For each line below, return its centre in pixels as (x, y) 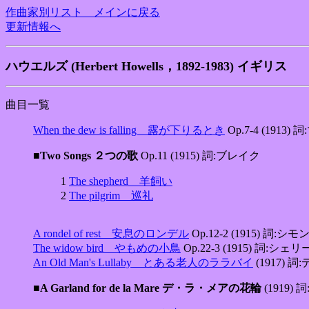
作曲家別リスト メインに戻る (83, 12)
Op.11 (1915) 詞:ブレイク (199, 156)
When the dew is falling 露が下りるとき (129, 130)
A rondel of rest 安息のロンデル (111, 233)
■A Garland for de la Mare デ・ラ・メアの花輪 (147, 288)
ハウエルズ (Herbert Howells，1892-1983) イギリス (146, 66)
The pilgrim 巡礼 (111, 196)
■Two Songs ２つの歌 (86, 156)
